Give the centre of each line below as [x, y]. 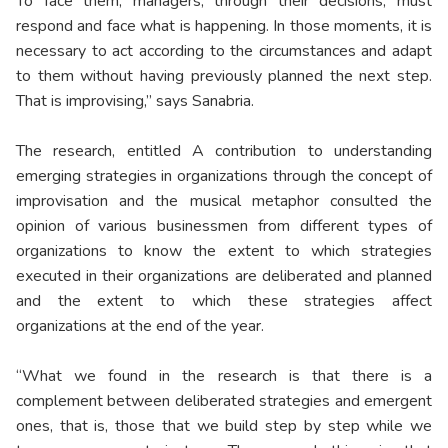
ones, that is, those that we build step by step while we [224, 426]
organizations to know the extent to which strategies [224, 251]
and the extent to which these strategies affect [224, 301]
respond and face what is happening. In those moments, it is [224, 26]
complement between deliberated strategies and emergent [224, 401]
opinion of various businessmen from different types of [224, 226]
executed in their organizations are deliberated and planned [224, 276]
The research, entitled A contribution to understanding [224, 151]
